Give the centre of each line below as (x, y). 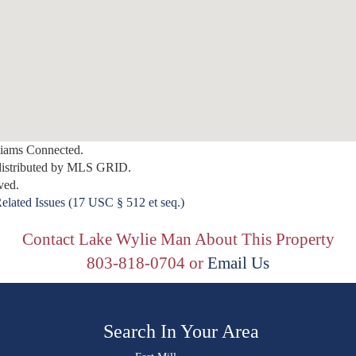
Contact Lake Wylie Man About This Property (178, 239)
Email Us (238, 263)
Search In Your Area (181, 331)
